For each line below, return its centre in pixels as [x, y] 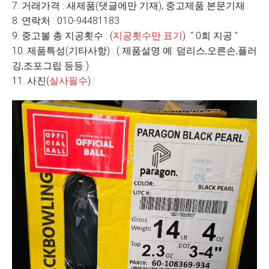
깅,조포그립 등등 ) [53, 66]
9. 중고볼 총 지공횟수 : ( [62, 36]
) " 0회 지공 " [211, 36]
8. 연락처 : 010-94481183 [66, 21]
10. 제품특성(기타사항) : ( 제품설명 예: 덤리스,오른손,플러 [134, 51]
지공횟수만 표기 [148, 36]
